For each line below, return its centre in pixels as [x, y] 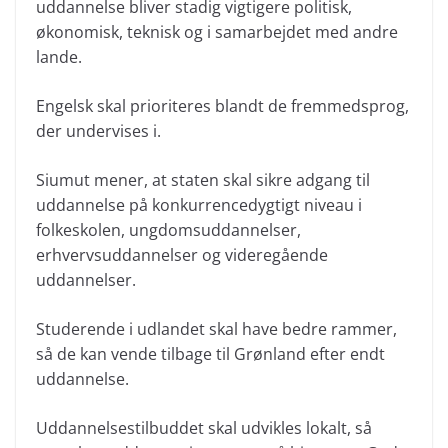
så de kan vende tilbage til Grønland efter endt [210, 354]
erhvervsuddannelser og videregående [182, 255]
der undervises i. [98, 131]
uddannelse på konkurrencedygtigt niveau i [199, 205]
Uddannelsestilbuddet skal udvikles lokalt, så [204, 428]
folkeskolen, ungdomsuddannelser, [168, 230]
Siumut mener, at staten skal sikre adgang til [203, 180]
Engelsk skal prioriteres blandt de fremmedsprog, [222, 106]
